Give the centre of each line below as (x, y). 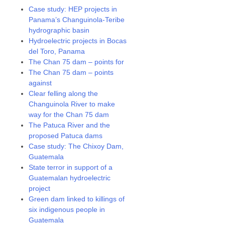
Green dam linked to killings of (77, 199)
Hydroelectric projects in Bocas (78, 41)
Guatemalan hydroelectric (70, 178)
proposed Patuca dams (66, 136)
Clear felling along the (64, 93)
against (40, 83)
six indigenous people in (67, 209)
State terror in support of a (71, 167)
